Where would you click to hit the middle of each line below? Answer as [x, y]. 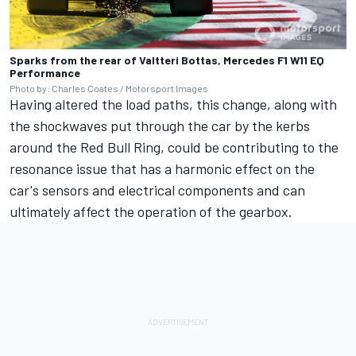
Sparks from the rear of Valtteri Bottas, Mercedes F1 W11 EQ [167, 60]
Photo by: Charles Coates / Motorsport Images [109, 89]
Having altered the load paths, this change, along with [173, 104]
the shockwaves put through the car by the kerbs [160, 126]
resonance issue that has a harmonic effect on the [162, 169]
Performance [45, 73]
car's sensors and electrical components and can [157, 190]
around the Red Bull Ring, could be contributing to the [174, 147]
